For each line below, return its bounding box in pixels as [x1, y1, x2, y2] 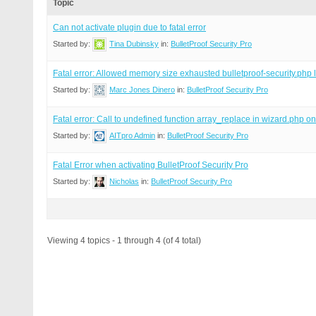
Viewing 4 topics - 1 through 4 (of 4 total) [47, 236, 201, 246]
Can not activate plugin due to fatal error [53, 23, 206, 32]
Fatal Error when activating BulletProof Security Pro [53, 160, 248, 171]
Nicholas [109, 177, 139, 186]
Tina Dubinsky [109, 39, 159, 48]
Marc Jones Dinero [109, 85, 175, 95]
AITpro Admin [109, 131, 155, 140]
